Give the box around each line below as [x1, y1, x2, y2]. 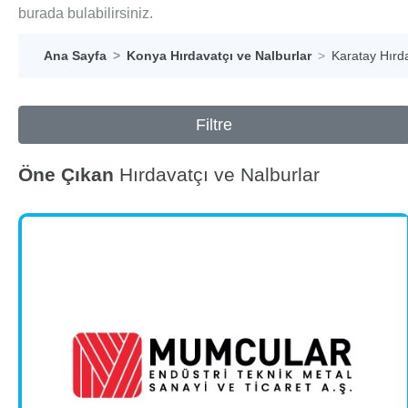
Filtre [196, 116, 233, 134]
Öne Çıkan [18, 164, 114, 185]
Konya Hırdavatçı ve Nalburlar [127, 48, 311, 63]
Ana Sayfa [44, 48, 107, 63]
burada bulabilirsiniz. [18, 5, 153, 21]
